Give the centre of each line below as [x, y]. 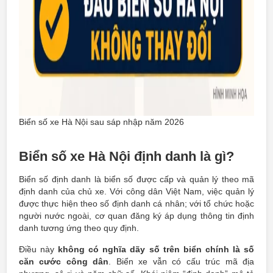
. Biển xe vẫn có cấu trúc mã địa [182, 261]
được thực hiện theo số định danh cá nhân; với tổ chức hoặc [136, 204]
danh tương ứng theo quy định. [79, 228]
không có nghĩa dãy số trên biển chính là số [156, 249]
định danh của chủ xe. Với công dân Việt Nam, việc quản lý [136, 191]
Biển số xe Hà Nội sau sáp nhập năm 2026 [101, 122]
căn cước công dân [64, 261]
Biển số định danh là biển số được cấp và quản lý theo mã [136, 179]
